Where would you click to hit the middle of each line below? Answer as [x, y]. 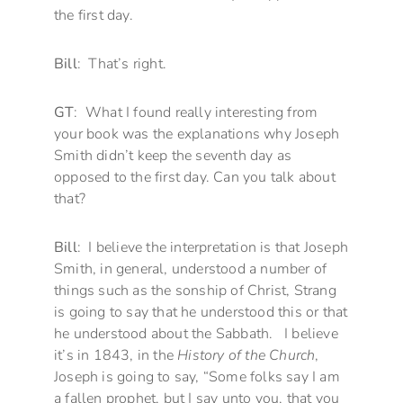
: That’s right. [122, 63]
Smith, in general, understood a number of [191, 269]
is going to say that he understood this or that [201, 312]
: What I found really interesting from [196, 112]
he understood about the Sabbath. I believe [196, 333]
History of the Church [246, 355]
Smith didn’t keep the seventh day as [173, 155]
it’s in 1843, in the [116, 355]
